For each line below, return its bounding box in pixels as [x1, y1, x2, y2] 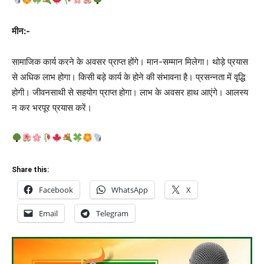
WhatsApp [111, 184, 148, 195]
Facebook [39, 184, 73, 195]
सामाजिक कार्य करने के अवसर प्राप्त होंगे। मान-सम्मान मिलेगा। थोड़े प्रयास [12, 55, 248, 67]
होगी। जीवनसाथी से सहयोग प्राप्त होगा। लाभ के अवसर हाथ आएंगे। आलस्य [12, 86, 248, 98]
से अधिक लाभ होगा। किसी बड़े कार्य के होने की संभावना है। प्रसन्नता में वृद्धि [12, 71, 245, 82]
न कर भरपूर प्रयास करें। [12, 101, 92, 113]
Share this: [12, 165, 49, 174]
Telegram [96, 207, 128, 219]
